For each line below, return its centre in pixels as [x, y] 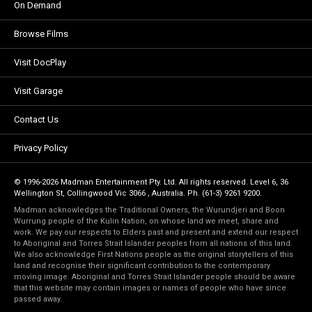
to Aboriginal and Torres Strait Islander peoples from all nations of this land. [153, 243]
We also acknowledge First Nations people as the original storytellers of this [154, 255]
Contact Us [36, 119]
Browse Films [41, 34]
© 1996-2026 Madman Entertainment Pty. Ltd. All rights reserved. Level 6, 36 [151, 182]
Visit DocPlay [40, 62]
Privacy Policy [41, 148]
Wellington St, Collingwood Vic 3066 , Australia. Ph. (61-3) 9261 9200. [138, 193]
